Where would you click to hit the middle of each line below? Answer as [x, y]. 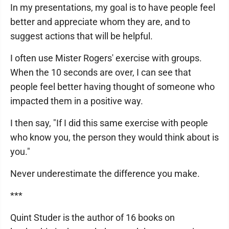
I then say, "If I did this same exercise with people [109, 123]
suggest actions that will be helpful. [83, 36]
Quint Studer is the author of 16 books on [93, 217]
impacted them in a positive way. [78, 101]
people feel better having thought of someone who [112, 86]
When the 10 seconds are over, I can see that [101, 72]
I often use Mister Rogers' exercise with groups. [106, 58]
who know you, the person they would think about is [114, 137]
